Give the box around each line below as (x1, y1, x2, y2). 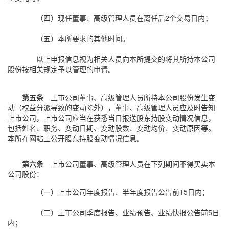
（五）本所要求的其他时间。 (36, 33, 129, 43)
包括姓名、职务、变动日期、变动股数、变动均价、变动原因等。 (8, 123, 215, 133)
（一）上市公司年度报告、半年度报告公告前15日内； (36, 187, 209, 197)
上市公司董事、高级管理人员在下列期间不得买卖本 (43, 158, 215, 169)
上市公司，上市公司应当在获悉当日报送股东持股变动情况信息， (8, 112, 215, 123)
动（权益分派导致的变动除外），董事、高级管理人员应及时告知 (8, 102, 215, 112)
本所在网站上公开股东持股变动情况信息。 (8, 133, 144, 143)
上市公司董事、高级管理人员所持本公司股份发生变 (43, 92, 215, 102)
